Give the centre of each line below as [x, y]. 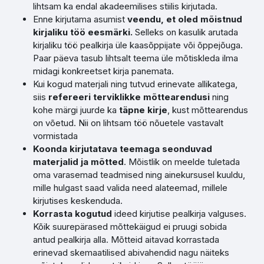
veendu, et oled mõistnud [185, 19]
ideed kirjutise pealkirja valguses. [180, 214]
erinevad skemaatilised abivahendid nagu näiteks [131, 253]
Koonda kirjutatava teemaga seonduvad [123, 149]
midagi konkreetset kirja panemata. [103, 71]
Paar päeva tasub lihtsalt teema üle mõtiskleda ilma [136, 58]
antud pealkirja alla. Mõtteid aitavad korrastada [126, 240]
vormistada [55, 136]
